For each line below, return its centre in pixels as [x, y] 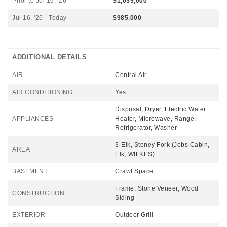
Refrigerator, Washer [146, 128]
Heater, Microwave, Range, [156, 119]
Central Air [131, 75]
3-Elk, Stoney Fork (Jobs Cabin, [162, 145]
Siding [125, 198]
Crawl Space [134, 171]
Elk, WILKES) [135, 154]
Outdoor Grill [134, 215]
